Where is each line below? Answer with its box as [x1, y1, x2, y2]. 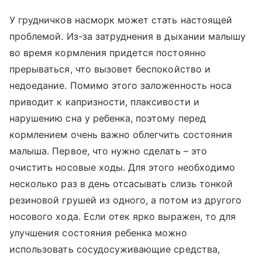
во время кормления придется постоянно [9, 47, 206, 58]
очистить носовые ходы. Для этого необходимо [9, 161, 236, 173]
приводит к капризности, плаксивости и [9, 96, 199, 108]
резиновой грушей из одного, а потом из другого [9, 194, 242, 206]
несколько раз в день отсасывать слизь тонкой [9, 178, 233, 189]
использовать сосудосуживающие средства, [9, 243, 220, 255]
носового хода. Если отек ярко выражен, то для [9, 211, 236, 222]
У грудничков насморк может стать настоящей [9, 14, 233, 26]
